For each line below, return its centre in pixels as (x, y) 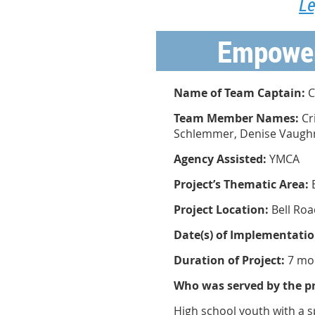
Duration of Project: (229, 260)
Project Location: (221, 210)
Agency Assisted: (220, 159)
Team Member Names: (236, 118)
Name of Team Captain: (239, 93)
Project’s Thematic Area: (243, 184)
